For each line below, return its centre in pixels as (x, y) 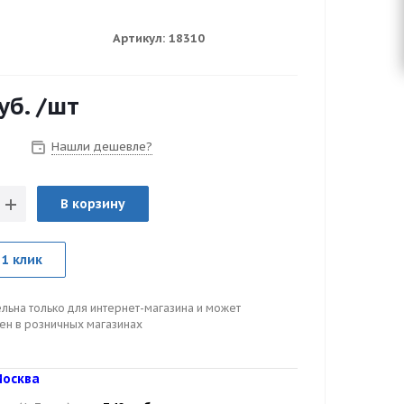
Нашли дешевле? (102, 146)
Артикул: (138, 38)
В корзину (93, 203)
